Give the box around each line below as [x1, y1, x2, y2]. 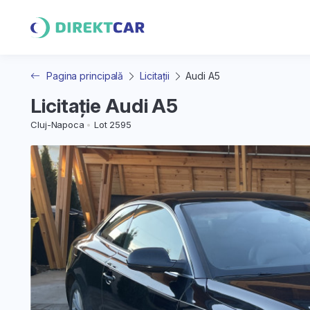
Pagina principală [46, 70, 124, 82]
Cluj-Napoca [30, 119, 84, 130]
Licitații [140, 70, 170, 82]
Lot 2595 [93, 119, 132, 130]
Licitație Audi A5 [30, 94, 179, 118]
